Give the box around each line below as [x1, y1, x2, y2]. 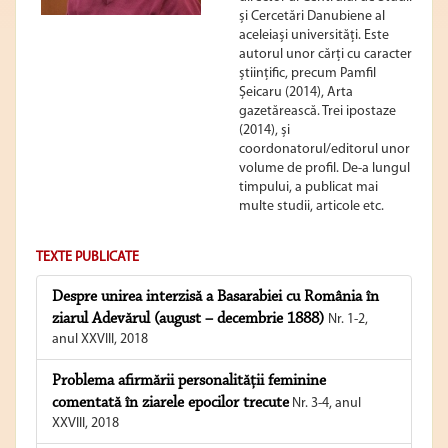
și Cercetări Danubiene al [239, 9, 385, 25]
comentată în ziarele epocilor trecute [52, 395, 289, 412]
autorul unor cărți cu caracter [239, 47, 412, 63]
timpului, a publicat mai [239, 180, 378, 196]
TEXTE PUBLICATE [36, 250, 139, 266]
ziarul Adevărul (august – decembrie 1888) [52, 311, 328, 328]
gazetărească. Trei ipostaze [239, 104, 396, 120]
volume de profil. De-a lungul [239, 161, 410, 177]
